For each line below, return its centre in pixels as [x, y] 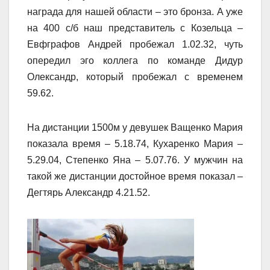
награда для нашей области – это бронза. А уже [135, 12]
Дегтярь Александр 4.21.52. [89, 193]
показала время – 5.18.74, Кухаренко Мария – [135, 144]
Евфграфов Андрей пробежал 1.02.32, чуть [135, 45]
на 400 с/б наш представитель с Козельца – [135, 28]
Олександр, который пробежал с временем [135, 77]
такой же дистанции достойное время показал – [135, 177]
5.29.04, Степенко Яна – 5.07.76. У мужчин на [135, 160]
